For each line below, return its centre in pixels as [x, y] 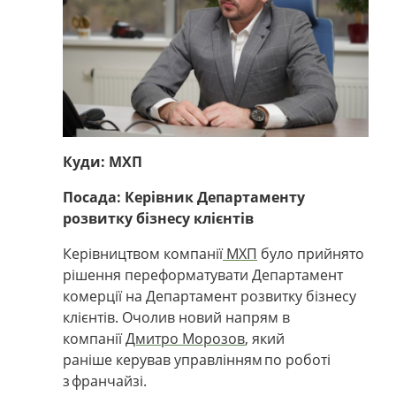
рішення [94, 274]
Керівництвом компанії [143, 253]
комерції [92, 296]
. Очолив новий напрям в [202, 317]
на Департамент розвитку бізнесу [239, 296]
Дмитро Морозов [185, 338]
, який [265, 338]
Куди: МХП [103, 161]
